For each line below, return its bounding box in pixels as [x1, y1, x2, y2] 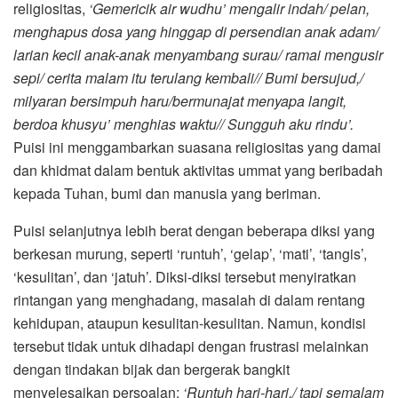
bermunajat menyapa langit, [172, 90, 346, 111]
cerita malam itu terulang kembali [47, 67, 254, 88]
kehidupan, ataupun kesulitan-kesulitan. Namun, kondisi [13, 312, 366, 333]
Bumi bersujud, [265, 67, 360, 88]
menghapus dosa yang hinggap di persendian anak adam [13, 20, 375, 42]
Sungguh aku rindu [227, 113, 347, 134]
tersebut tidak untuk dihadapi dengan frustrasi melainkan [13, 335, 369, 356]
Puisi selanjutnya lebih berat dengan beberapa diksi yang [13, 219, 375, 241]
